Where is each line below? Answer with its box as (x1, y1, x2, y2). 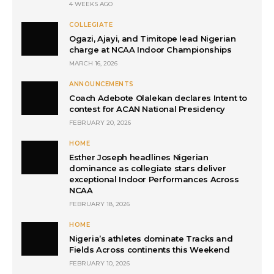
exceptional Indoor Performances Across (69, 174, 239, 184)
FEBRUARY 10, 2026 (69, 259, 130, 267)
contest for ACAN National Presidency (69, 103, 225, 114)
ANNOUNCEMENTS (69, 80, 134, 88)
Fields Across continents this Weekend (69, 244, 230, 254)
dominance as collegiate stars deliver (69, 163, 226, 173)
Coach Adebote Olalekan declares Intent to (69, 92, 248, 103)
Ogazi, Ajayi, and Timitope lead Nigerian (69, 33, 236, 43)
